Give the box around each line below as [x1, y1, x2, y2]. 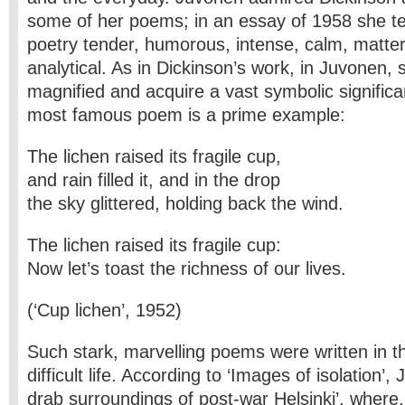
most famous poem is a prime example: [27, 105, 345, 125]
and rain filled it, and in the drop [27, 170, 280, 190]
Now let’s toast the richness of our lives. [27, 259, 346, 278]
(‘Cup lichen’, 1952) [27, 300, 182, 320]
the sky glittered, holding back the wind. [27, 193, 344, 213]
